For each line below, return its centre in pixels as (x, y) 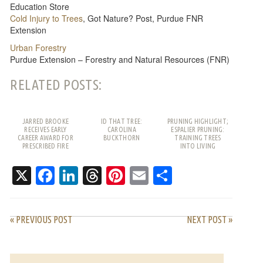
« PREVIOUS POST (41, 220)
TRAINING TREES (198, 137)
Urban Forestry (38, 47)
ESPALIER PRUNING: (198, 129)
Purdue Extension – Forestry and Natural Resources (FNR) (120, 59)
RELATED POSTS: (56, 85)
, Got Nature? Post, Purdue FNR (143, 18)
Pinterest (163, 176)
